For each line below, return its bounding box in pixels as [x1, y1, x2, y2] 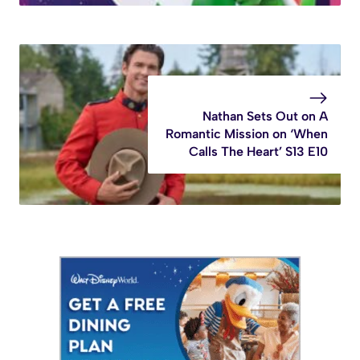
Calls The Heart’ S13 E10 [189, 144, 328, 160]
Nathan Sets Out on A [202, 108, 328, 125]
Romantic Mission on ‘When [166, 126, 328, 142]
